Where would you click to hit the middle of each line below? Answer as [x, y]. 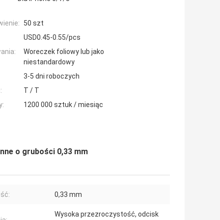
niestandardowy [49, 62]
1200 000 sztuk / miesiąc [63, 105]
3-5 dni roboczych [52, 76]
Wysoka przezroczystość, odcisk [107, 214]
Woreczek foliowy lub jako [64, 52]
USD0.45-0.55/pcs [52, 38]
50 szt [34, 23]
